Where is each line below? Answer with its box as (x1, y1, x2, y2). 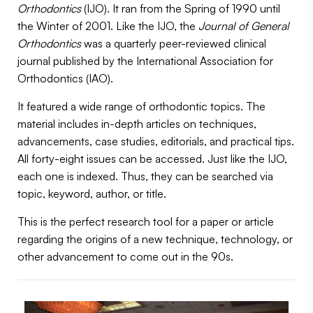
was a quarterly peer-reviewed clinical (84, 36, 266, 51)
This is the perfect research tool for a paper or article (17, 214, 274, 229)
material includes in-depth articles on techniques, (17, 117, 256, 131)
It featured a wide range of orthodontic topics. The (17, 99, 265, 114)
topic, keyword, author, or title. (17, 187, 169, 201)
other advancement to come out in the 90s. (17, 249, 233, 264)
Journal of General (198, 19, 289, 34)
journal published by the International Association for (17, 54, 273, 68)
